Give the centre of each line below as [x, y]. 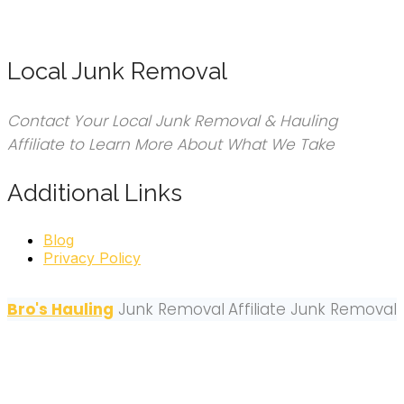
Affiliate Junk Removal [312, 309]
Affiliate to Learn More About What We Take [171, 144]
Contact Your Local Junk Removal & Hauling [172, 120]
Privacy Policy [92, 257]
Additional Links [95, 193]
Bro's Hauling [60, 309]
